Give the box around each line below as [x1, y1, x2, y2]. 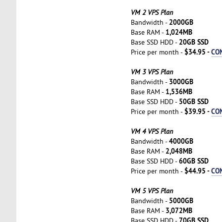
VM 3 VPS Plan [130, 67, 173, 76]
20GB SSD [178, 37, 209, 47]
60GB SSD [178, 156, 209, 166]
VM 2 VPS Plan [130, 7, 173, 17]
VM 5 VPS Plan [130, 186, 173, 195]
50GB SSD [178, 96, 209, 106]
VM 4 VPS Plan [130, 126, 173, 136]
